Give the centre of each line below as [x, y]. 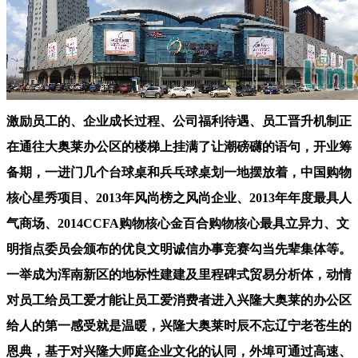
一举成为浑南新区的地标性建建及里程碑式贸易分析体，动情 [179, 274]
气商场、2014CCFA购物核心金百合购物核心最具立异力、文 [178, 223]
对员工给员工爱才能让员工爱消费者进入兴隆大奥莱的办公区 [179, 300]
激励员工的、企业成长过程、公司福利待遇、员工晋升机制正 [179, 121]
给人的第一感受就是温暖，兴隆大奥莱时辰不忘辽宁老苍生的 [179, 325]
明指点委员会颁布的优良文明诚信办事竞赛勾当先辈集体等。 [179, 249]
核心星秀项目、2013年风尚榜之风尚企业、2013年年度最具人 [179, 197]
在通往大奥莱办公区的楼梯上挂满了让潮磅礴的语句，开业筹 [179, 146]
